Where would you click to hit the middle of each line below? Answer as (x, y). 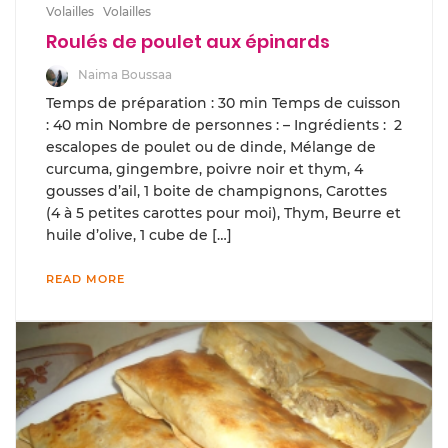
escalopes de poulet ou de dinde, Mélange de (211, 146)
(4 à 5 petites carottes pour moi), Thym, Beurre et (223, 212)
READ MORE (85, 278)
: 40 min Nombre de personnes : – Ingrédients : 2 (224, 124)
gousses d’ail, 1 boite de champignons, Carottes (216, 190)
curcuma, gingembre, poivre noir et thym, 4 (204, 168)
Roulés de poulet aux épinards (188, 41)
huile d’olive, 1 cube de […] (139, 234)
